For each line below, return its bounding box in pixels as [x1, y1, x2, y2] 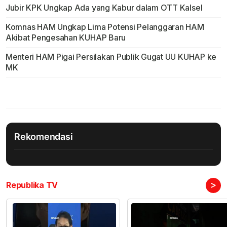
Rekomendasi [14, 131, 73, 142]
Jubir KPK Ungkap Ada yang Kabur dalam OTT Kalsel [5, 3, 203, 13]
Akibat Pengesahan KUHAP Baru [5, 32, 126, 43]
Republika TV [6, 180, 58, 191]
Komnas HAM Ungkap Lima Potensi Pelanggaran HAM [5, 22, 204, 32]
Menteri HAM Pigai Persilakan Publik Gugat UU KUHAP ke [5, 52, 217, 62]
